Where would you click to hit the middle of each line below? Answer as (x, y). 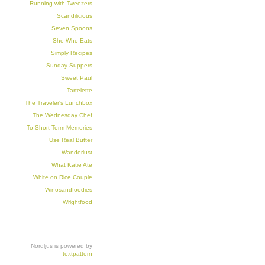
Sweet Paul (77, 78)
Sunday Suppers (69, 65)
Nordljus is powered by (62, 246)
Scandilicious (75, 16)
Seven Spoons (72, 28)
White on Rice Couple (63, 177)
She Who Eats (72, 41)
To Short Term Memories (59, 127)
